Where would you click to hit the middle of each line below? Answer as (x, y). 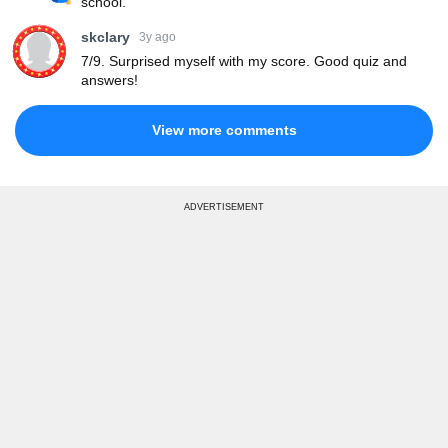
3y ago (157, 37)
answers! (109, 79)
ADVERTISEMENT (224, 206)
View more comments (224, 129)
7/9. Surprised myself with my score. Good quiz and (244, 60)
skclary (105, 36)
